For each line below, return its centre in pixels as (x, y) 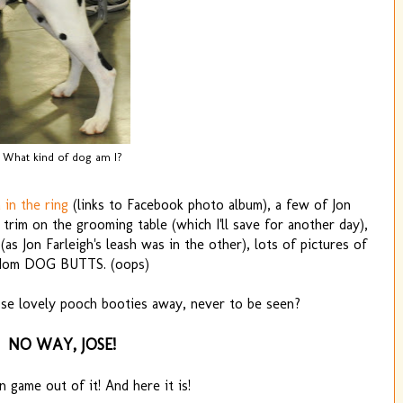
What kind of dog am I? (62, 157)
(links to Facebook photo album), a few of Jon (210, 205)
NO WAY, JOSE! (62, 345)
